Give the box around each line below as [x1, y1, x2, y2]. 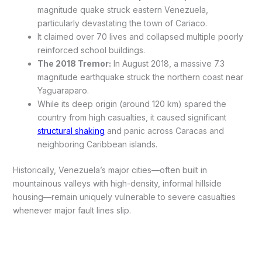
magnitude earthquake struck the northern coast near [37, 71, 243, 82]
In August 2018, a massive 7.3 [111, 58, 225, 68]
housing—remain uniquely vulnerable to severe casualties [12, 191, 236, 202]
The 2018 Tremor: [37, 58, 111, 68]
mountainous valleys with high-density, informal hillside [12, 178, 222, 188]
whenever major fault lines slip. [12, 205, 131, 215]
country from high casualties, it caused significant [37, 112, 226, 122]
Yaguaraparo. [37, 85, 89, 95]
